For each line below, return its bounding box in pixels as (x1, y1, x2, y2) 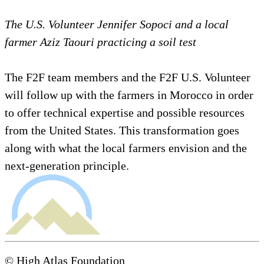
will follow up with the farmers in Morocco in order (5, 88, 253, 101)
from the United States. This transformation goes (5, 123, 239, 137)
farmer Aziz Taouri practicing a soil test (5, 35, 196, 48)
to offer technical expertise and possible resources (5, 105, 245, 119)
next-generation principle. (5, 159, 129, 172)
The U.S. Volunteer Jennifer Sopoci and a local (5, 17, 229, 31)
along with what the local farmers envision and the (5, 141, 247, 154)
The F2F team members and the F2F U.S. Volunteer (5, 70, 250, 84)
